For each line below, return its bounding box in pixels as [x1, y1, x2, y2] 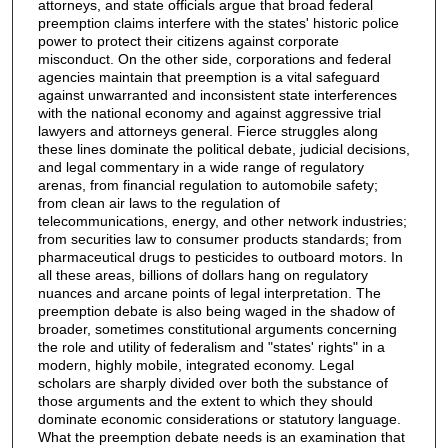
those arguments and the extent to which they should [38, 392, 373, 409]
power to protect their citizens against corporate [38, 32, 339, 49]
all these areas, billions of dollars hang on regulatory [38, 266, 368, 283]
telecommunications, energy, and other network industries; [38, 212, 407, 229]
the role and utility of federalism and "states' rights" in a [38, 338, 385, 355]
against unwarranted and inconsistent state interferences [38, 86, 397, 103]
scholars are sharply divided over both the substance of [38, 374, 388, 391]
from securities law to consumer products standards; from [38, 230, 402, 247]
